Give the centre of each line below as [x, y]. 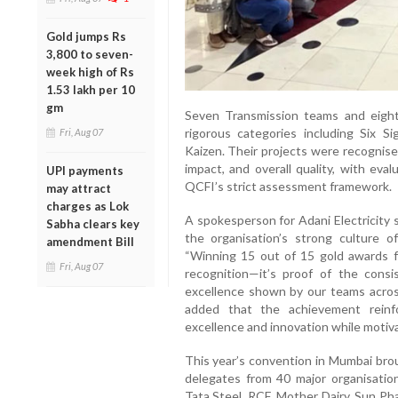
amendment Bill [90, 241]
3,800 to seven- [90, 54]
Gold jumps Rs [86, 36]
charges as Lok [88, 206]
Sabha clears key [93, 223]
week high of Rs [90, 72]
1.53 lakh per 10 [91, 89]
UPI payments [85, 170]
